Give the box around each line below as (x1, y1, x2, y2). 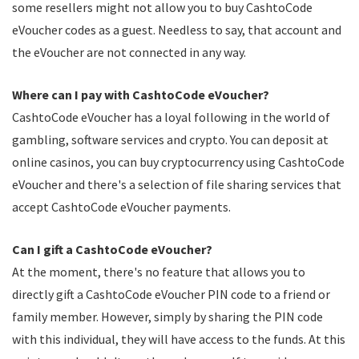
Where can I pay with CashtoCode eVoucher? (12, 87, 269, 103)
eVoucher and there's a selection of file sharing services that (12, 176, 341, 192)
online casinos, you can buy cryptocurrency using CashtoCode (12, 154, 345, 170)
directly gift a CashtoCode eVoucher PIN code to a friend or (12, 286, 330, 302)
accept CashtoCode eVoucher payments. (12, 199, 231, 215)
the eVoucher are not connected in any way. (12, 44, 246, 60)
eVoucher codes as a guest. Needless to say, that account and (12, 22, 341, 38)
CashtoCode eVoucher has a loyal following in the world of (12, 109, 330, 125)
